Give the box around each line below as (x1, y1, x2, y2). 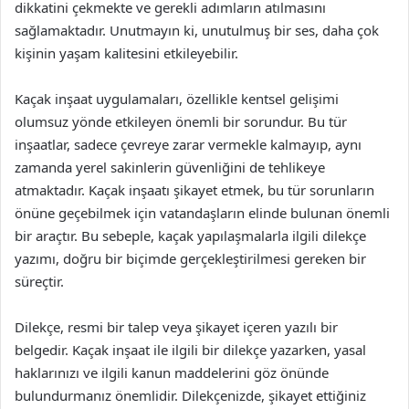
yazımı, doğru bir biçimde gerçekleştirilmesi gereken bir (15, 249, 366, 268)
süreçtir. (15, 272, 64, 291)
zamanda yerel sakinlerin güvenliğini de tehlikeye (15, 158, 325, 177)
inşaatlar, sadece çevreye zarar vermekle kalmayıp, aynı (15, 135, 362, 154)
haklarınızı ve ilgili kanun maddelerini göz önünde (15, 363, 329, 383)
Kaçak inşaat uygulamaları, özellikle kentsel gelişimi (15, 89, 339, 109)
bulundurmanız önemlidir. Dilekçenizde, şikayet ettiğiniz (15, 386, 366, 405)
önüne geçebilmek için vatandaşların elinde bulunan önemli (15, 204, 390, 223)
